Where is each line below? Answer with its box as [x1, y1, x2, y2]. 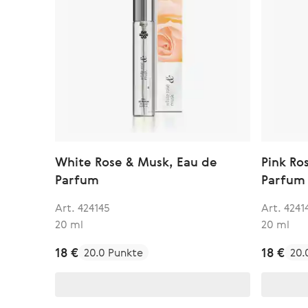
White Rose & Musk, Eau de [55, 153, 217, 170]
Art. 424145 [55, 200, 110, 215]
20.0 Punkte [84, 245, 143, 260]
